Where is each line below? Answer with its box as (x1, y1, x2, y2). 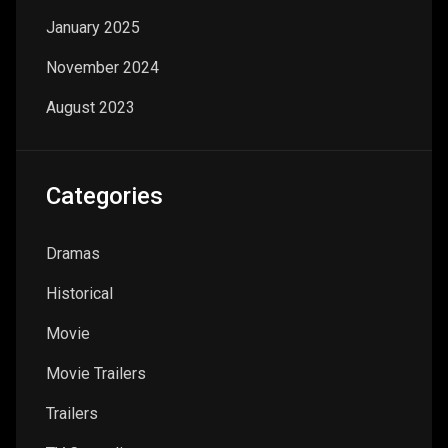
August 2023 (46, 98, 135, 118)
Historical (46, 284, 113, 304)
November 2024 (46, 58, 159, 78)
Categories (46, 182, 163, 211)
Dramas (46, 244, 100, 264)
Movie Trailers (46, 364, 146, 384)
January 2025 (46, 18, 140, 38)
